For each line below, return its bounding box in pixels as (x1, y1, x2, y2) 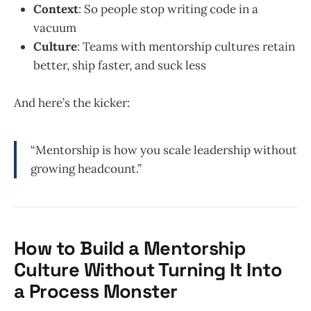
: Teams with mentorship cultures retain (77, 38, 295, 54)
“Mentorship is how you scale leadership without (31, 142, 297, 158)
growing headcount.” (31, 160, 142, 176)
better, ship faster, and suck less (33, 57, 206, 73)
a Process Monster (14, 279, 178, 304)
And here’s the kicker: (14, 94, 130, 110)
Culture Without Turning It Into (14, 258, 283, 283)
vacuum (33, 19, 76, 35)
